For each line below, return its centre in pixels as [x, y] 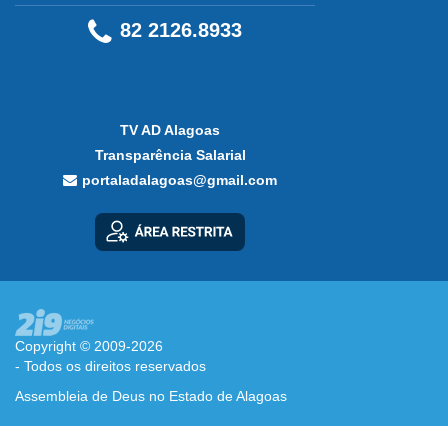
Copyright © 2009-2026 [89, 345]
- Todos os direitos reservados [110, 365]
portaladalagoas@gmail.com [179, 179]
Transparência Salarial [170, 154]
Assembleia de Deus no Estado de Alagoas [151, 395]
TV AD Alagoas [170, 129]
